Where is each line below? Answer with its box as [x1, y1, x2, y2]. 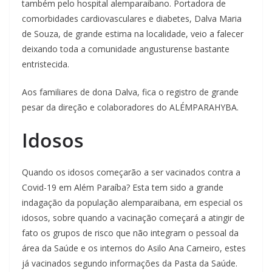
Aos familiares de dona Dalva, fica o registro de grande [22, 86, 239, 98]
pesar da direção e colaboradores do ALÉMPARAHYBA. [22, 101, 239, 114]
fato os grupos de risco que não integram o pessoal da [22, 227, 239, 239]
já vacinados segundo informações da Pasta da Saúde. [22, 257, 237, 270]
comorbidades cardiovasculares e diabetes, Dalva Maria [22, 13, 242, 25]
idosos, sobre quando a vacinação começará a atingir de [22, 212, 245, 224]
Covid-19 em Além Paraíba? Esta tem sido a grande [22, 182, 223, 194]
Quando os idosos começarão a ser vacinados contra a [22, 166, 240, 178]
